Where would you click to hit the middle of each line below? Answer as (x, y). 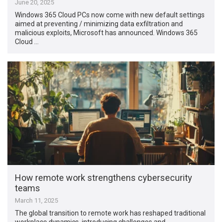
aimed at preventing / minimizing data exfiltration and (99, 24)
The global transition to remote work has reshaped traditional (111, 213)
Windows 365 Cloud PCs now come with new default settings (110, 15)
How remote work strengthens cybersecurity (104, 177)
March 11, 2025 (37, 200)
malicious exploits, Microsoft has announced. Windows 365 (107, 32)
